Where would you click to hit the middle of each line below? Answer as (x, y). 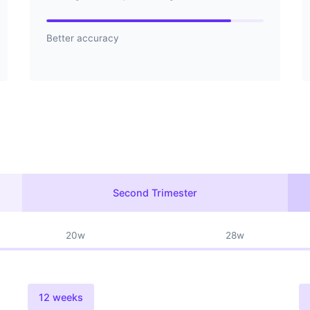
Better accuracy (82, 38)
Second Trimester (155, 192)
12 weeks (61, 297)
